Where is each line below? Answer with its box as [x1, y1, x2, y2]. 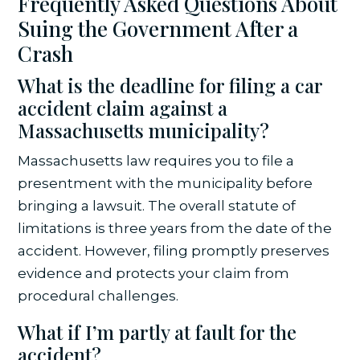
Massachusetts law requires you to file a [18, 152, 295, 169]
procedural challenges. [18, 287, 179, 304]
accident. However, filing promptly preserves [18, 242, 330, 259]
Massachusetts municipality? [18, 117, 270, 143]
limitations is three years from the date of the [18, 219, 333, 236]
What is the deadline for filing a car [18, 72, 323, 98]
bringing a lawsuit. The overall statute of [18, 197, 297, 214]
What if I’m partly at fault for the [18, 318, 297, 345]
